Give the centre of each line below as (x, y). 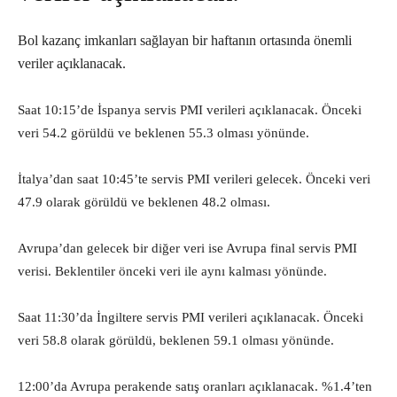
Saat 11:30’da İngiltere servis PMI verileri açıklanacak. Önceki (191, 317)
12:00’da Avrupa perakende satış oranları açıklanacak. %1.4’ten (195, 386)
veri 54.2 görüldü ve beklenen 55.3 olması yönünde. (165, 133)
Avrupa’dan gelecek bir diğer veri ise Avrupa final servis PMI (187, 248)
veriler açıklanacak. (72, 63)
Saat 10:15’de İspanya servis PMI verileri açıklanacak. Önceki (190, 110)
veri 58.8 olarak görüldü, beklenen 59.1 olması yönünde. (176, 340)
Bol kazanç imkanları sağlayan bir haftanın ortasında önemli (185, 40)
